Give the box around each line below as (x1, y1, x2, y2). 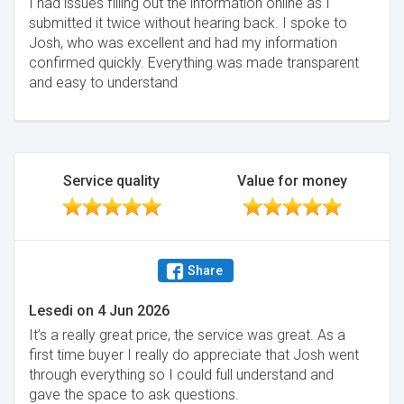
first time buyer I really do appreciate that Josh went (29, 346, 359, 363)
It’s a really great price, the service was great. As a (29, 326, 345, 344)
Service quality (63, 172, 161, 189)
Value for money (237, 172, 348, 189)
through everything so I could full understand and (29, 366, 334, 383)
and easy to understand (29, 74, 178, 91)
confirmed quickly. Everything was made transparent (29, 54, 359, 71)
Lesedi (29, 302, 73, 319)
